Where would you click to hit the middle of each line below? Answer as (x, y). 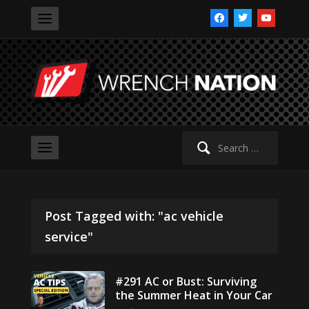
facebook (231, 16)
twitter (248, 16)
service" (69, 237)
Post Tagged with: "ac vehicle (134, 216)
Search (189, 139)
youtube (275, 16)
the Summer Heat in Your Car (194, 296)
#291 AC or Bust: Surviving (186, 282)
